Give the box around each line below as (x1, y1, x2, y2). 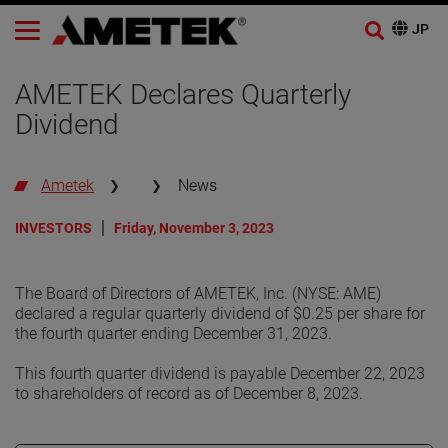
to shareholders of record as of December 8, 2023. (15, 383, 363, 403)
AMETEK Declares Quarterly (15, 77, 351, 111)
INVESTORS (15, 219, 92, 236)
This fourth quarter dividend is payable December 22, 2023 (15, 363, 425, 383)
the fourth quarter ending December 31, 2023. (15, 323, 332, 343)
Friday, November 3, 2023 (114, 219, 274, 236)
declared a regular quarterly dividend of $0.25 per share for (15, 303, 425, 323)
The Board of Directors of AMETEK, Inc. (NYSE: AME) (15, 283, 381, 303)
